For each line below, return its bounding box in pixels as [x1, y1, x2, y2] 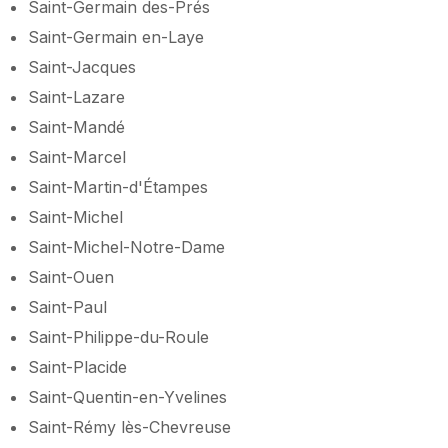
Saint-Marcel [28, 146, 126, 167]
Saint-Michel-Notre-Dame [28, 236, 225, 257]
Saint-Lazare [28, 86, 125, 107]
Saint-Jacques [28, 56, 136, 77]
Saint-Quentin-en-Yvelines [28, 386, 227, 407]
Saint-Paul [28, 296, 107, 317]
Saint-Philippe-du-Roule [28, 326, 209, 347]
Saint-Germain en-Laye [28, 26, 204, 47]
